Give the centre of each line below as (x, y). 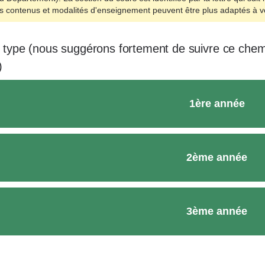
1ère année (217, 104)
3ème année (217, 211)
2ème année (217, 157)
